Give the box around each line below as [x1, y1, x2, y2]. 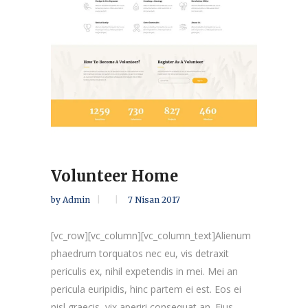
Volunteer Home [51, 166, 178, 186]
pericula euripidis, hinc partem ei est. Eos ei [51, 282, 241, 296]
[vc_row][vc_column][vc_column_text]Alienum [51, 228, 251, 242]
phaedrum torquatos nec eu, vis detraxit [51, 246, 229, 260]
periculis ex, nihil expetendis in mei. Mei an [51, 264, 238, 278]
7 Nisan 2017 [128, 194, 180, 205]
